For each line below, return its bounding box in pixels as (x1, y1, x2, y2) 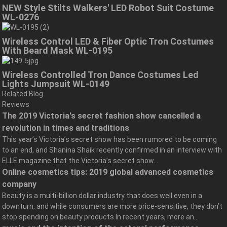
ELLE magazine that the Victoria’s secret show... (2, 156, 159, 165)
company (2, 179, 37, 189)
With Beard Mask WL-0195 (2, 45, 113, 56)
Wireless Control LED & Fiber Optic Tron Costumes (2, 35, 214, 47)
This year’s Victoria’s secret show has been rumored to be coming (2, 135, 217, 143)
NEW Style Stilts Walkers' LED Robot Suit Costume (2, 3, 214, 14)
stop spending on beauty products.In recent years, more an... (2, 212, 199, 221)
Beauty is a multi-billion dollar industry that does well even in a (2, 191, 203, 200)
